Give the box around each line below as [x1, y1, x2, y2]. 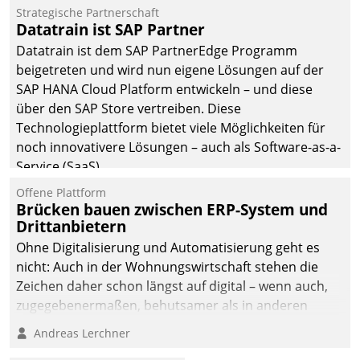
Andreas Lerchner [27, 325, 130, 341]
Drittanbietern [16, 215, 126, 237]
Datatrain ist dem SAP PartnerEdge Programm [16, 42, 297, 60]
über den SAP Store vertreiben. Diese [16, 100, 241, 118]
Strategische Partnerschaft [16, 4, 159, 20]
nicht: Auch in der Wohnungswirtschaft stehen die [16, 258, 318, 276]
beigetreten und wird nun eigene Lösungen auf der [16, 61, 324, 80]
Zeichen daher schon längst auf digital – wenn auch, [16, 277, 328, 296]
